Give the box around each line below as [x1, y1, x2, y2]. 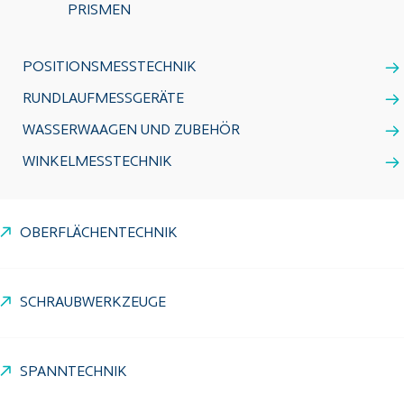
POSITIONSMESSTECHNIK [23, 60, 197, 75]
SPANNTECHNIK [20, 365, 127, 380]
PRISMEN [68, 4, 131, 18]
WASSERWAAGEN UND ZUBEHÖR [23, 124, 240, 138]
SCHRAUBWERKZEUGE [20, 296, 166, 310]
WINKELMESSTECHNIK [23, 155, 172, 170]
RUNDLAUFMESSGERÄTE [23, 92, 184, 106]
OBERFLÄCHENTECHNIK [20, 226, 178, 241]
